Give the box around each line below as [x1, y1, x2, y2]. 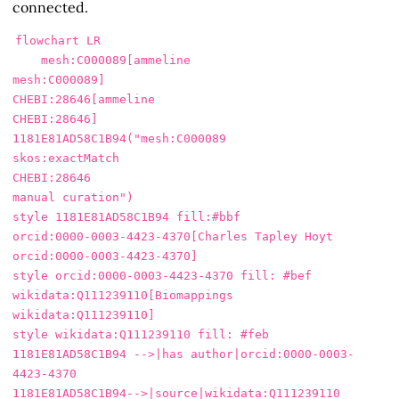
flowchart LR [15, 33, 101, 47]
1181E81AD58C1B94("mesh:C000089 [12, 131, 226, 145]
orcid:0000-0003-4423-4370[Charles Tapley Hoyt [12, 229, 333, 243]
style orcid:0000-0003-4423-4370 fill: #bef [12, 268, 312, 282]
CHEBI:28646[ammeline [12, 92, 155, 106]
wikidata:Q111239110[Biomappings [12, 288, 233, 302]
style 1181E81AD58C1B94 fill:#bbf [12, 209, 240, 224]
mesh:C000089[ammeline [12, 53, 41, 67]
